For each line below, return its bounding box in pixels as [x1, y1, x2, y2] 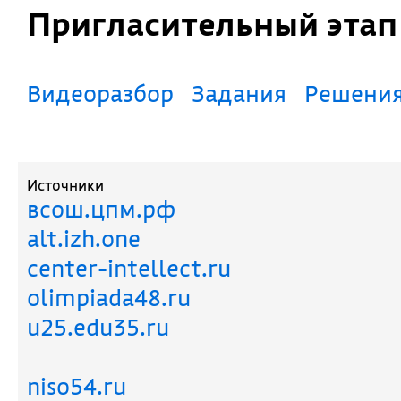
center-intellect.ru [27, 253, 231, 283]
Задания [205, 79, 286, 108]
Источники [27, 175, 104, 194]
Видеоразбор [41, 79, 174, 108]
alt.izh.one [27, 224, 141, 253]
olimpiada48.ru [27, 283, 191, 312]
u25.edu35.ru [27, 312, 169, 342]
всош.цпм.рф [27, 194, 175, 224]
